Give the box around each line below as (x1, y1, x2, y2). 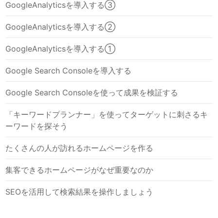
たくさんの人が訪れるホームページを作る (5, 143, 154, 153)
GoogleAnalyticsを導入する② (5, 22, 116, 32)
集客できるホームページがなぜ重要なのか (5, 165, 154, 175)
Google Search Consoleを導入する (5, 66, 132, 76)
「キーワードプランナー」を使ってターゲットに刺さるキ (5, 109, 208, 120)
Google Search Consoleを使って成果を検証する (5, 88, 179, 98)
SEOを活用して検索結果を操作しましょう (5, 187, 154, 197)
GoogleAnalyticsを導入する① (5, 44, 116, 54)
